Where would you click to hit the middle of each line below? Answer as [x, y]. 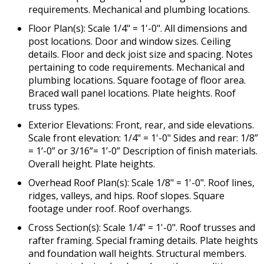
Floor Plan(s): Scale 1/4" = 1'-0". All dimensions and [138, 29]
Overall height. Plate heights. [92, 164]
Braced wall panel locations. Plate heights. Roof [132, 93]
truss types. [54, 106]
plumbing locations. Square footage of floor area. [137, 80]
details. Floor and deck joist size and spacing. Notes [141, 55]
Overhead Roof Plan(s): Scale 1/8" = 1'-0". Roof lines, [141, 183]
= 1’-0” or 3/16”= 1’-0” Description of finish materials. [143, 151]
